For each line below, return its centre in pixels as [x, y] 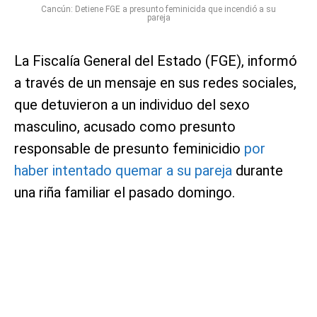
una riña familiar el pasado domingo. [125, 193]
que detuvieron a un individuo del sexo [132, 105]
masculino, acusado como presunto [125, 127]
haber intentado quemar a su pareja [123, 171]
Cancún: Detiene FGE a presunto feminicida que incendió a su [158, 10]
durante [258, 171]
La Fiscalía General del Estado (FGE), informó [156, 61]
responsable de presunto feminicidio [129, 149]
